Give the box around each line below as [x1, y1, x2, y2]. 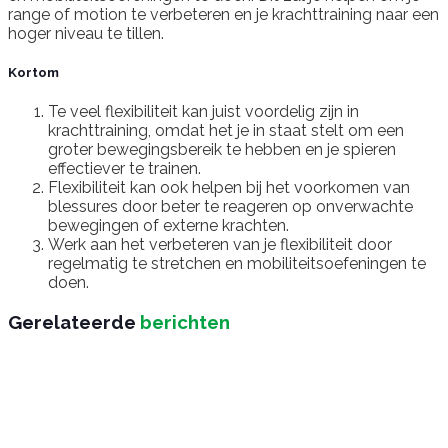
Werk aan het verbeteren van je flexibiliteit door [48, 234, 392, 254]
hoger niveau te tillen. [8, 23, 164, 43]
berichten [136, 310, 230, 333]
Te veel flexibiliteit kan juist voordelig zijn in [48, 101, 359, 121]
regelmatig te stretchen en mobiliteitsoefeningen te [48, 253, 426, 273]
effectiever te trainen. [48, 158, 201, 178]
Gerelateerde [8, 310, 136, 333]
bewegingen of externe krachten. [48, 215, 289, 235]
